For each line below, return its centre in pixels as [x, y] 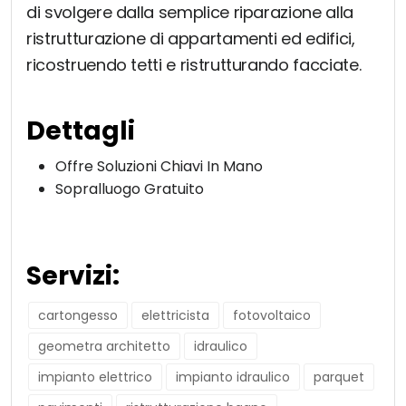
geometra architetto [104, 347]
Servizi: [73, 276]
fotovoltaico [272, 316]
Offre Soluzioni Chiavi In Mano [159, 167]
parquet [339, 377]
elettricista [175, 316]
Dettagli [81, 131]
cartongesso [78, 316]
